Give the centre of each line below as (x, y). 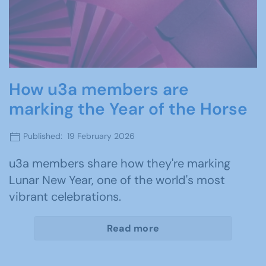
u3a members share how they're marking (120, 163)
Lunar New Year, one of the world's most (117, 180)
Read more (133, 228)
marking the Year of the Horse (128, 109)
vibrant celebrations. (65, 196)
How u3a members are (99, 90)
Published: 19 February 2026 (78, 136)
